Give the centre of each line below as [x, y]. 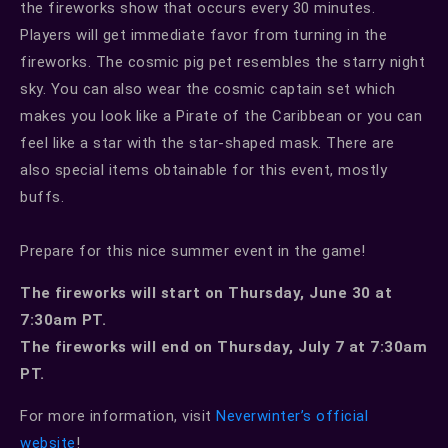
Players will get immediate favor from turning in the [203, 34]
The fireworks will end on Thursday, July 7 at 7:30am [223, 346]
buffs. [42, 196]
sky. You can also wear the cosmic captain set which [208, 88]
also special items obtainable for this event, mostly [203, 169]
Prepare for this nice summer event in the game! [193, 250]
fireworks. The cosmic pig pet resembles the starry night [222, 61]
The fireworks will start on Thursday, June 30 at [206, 292]
